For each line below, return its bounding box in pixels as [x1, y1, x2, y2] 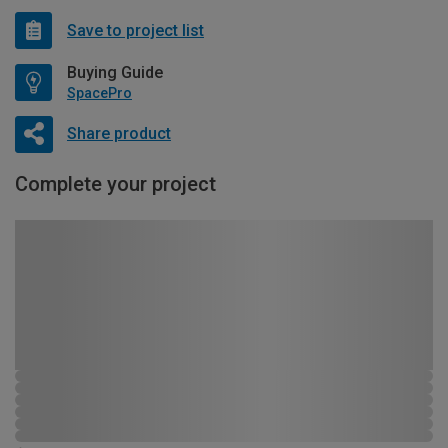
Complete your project [15, 172, 216, 197]
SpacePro [67, 85, 132, 102]
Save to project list [67, 20, 204, 40]
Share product [66, 123, 171, 143]
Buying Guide [67, 63, 163, 83]
